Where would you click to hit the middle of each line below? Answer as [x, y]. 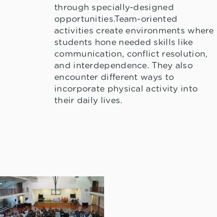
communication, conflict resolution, [131, 54]
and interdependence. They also [124, 66]
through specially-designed [114, 8]
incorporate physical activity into [126, 89]
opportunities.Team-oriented [116, 20]
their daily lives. [88, 101]
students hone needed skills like [124, 43]
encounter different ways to [114, 78]
